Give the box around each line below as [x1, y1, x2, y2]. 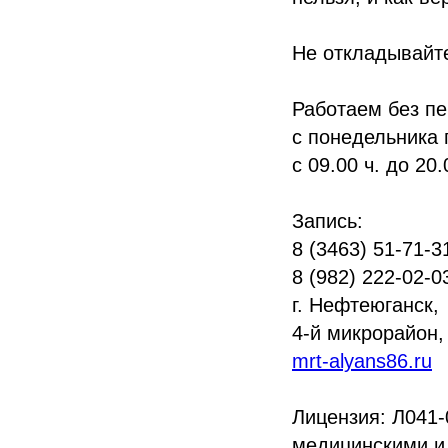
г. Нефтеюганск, [292, 294, 439, 316]
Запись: [292, 210, 363, 232]
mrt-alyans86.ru [292, 350, 432, 372]
